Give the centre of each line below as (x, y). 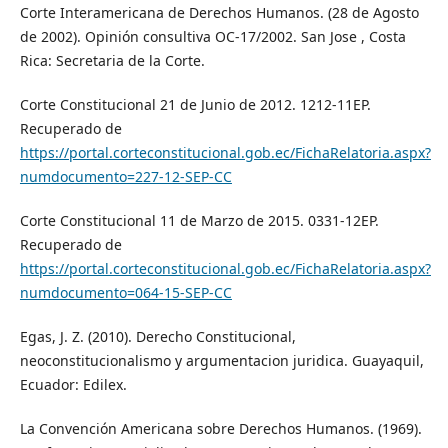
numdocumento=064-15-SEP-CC (125, 292)
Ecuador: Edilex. (73, 384)
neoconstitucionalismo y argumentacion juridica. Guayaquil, (221, 360)
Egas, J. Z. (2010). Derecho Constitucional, (157, 336)
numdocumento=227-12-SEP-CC (125, 176)
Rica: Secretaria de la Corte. (112, 60)
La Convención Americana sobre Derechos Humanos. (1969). (220, 428)
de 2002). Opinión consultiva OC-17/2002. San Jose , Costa (212, 36)
